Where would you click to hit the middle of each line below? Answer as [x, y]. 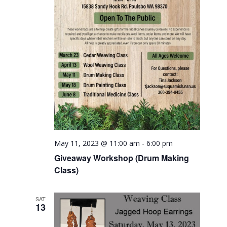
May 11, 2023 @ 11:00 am [97, 143]
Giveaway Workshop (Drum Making [122, 158]
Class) [67, 170]
